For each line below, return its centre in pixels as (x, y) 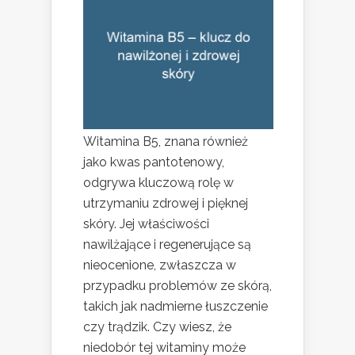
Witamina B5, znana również (166, 142)
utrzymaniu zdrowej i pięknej (166, 204)
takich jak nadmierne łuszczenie (176, 307)
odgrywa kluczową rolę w (158, 183)
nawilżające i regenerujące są (167, 245)
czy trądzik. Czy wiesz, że (157, 327)
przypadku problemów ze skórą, (177, 286)
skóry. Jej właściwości (146, 224)
